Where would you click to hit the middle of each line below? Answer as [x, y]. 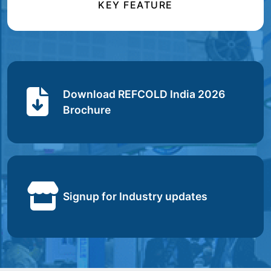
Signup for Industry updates [135, 197]
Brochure [87, 110]
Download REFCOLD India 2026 [144, 94]
